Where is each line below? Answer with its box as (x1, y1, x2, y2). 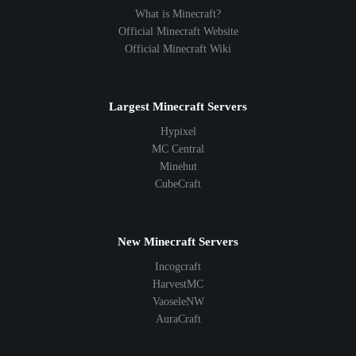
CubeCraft (155, 178, 201, 191)
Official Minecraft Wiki (125, 43, 231, 56)
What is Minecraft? (135, 8, 221, 21)
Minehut (159, 161, 197, 173)
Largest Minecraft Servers (109, 100, 247, 114)
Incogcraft (155, 261, 201, 273)
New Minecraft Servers (118, 235, 238, 249)
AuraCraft (155, 313, 201, 326)
